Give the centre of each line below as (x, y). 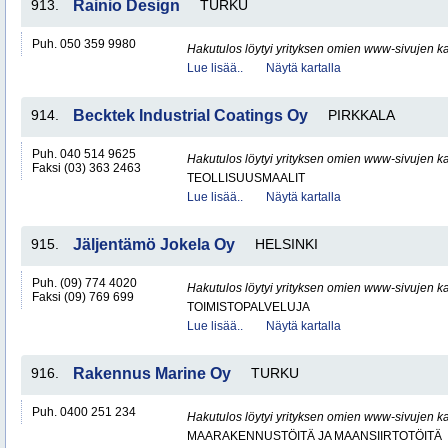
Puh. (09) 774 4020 (84, 283)
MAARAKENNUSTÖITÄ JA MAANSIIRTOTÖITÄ (314, 436)
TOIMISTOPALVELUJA (248, 307)
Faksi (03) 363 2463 (86, 168)
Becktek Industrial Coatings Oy (190, 115)
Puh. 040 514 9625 (84, 154)
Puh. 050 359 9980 (84, 44)
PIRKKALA (361, 115)
